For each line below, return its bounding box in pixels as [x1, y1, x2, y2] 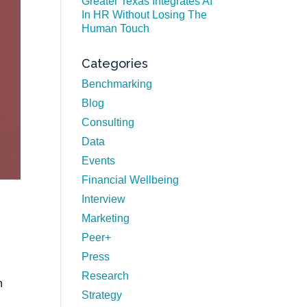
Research [82, 270, 130, 282]
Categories [82, 56, 149, 71]
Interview [82, 193, 126, 205]
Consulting [82, 116, 135, 128]
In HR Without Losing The [82, 9, 208, 21]
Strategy [82, 289, 123, 301]
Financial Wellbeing [82, 174, 180, 186]
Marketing [82, 212, 130, 224]
